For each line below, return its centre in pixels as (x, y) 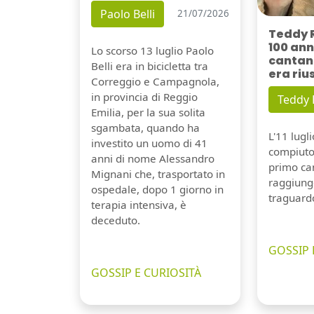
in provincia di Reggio (144, 96)
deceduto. (116, 220)
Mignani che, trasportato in (158, 173)
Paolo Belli (128, 14)
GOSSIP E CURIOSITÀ (146, 272)
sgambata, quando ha (145, 127)
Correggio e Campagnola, (155, 81)
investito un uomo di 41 (149, 143)
